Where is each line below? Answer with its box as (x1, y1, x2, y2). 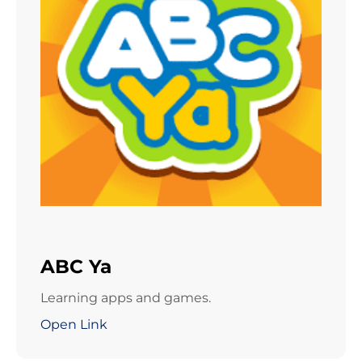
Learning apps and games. (40, 290, 211, 306)
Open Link (40, 317, 107, 333)
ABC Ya (40, 255, 112, 278)
